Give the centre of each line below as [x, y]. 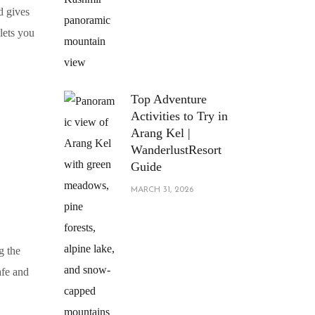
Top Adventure [169, 99]
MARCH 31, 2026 [162, 190]
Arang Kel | [161, 133]
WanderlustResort [176, 150]
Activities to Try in [179, 116]
